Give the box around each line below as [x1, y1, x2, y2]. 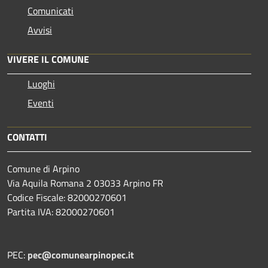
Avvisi [28, 22, 52, 37]
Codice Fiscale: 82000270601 [7, 190, 127, 205]
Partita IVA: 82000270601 [7, 204, 115, 219]
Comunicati [28, 3, 74, 18]
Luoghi [28, 76, 55, 91]
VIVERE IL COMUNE [7, 51, 89, 66]
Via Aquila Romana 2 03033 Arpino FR [7, 175, 163, 190]
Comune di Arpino [7, 161, 80, 176]
